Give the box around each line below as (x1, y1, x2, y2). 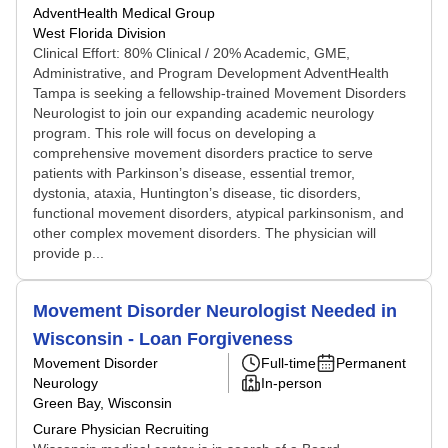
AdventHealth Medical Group (33, 5, 215, 21)
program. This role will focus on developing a (33, 125, 316, 141)
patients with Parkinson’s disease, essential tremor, (33, 165, 355, 181)
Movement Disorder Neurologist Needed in (33, 301, 397, 321)
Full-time (261, 355, 316, 371)
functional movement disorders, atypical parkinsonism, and (33, 205, 404, 221)
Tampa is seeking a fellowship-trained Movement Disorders (33, 85, 406, 101)
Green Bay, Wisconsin (33, 395, 172, 411)
